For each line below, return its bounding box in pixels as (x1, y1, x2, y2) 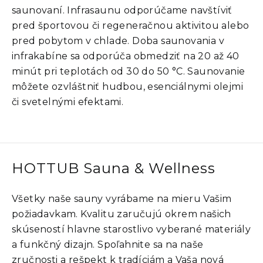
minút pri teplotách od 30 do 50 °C (12, 65, 183, 77)
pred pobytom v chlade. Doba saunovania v (12, 35, 224, 46)
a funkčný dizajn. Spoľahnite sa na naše (12, 238, 204, 250)
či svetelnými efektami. (12, 96, 124, 107)
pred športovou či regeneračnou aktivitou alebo (12, 19, 249, 31)
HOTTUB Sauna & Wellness (12, 159, 215, 177)
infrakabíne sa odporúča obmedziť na (12, 50, 198, 62)
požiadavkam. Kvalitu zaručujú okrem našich (12, 208, 231, 220)
